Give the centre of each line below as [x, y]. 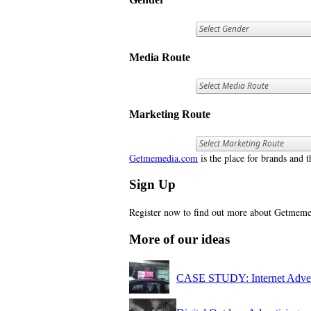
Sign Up [152, 185]
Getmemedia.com [163, 158]
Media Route [160, 57]
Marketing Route [170, 115]
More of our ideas [179, 239]
